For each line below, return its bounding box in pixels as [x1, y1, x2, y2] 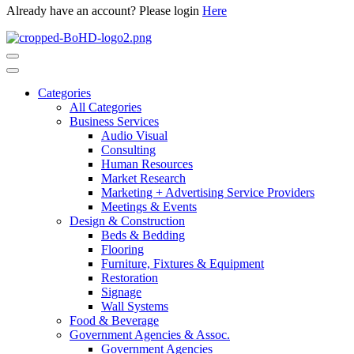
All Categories [70, 100, 141, 114]
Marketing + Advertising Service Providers [101, 185, 314, 199]
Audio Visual [101, 128, 168, 142]
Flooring [101, 242, 144, 256]
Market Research [101, 171, 186, 185]
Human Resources [101, 156, 193, 171]
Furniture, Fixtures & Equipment [101, 256, 264, 270]
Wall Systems [101, 299, 168, 313]
